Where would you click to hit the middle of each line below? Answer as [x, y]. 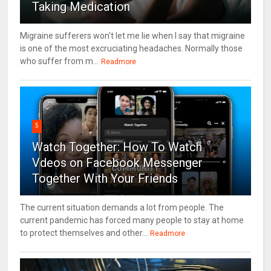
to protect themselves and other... [84, 233]
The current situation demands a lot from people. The [122, 208]
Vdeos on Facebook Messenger [118, 163]
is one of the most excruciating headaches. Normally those [132, 49]
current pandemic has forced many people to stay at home [132, 220]
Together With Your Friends [105, 179]
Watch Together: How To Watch [117, 147]
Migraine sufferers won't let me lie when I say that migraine [133, 36]
